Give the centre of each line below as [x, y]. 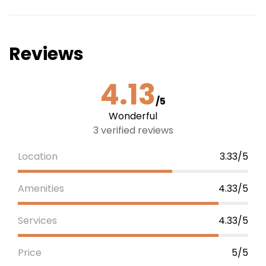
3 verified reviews [133, 130]
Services [37, 220]
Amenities [41, 188]
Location [38, 156]
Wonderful [133, 116]
